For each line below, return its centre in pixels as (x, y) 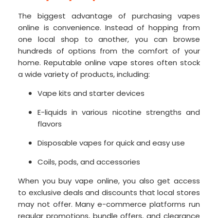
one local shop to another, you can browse (109, 39)
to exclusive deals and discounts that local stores (109, 193)
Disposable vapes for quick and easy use (111, 143)
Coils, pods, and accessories (89, 162)
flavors (50, 124)
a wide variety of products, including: (84, 74)
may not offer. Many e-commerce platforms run (109, 204)
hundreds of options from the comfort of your (109, 51)
